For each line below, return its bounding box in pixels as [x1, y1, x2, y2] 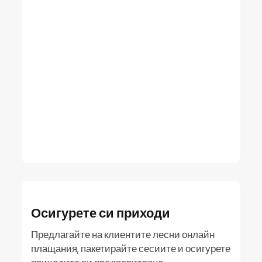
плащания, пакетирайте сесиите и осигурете [31, 242, 230, 254]
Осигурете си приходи [31, 204, 170, 220]
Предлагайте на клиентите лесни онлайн [31, 227, 215, 240]
